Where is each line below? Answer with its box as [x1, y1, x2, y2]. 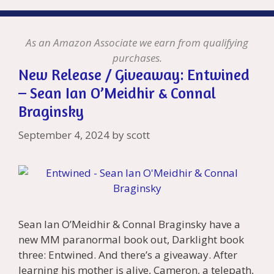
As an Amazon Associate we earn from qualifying [26, 35, 248, 50]
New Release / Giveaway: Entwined [18, 65, 250, 84]
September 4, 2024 [18, 127, 109, 142]
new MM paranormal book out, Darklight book [18, 232, 244, 246]
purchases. [112, 51, 162, 65]
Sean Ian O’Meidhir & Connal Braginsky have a [18, 217, 240, 231]
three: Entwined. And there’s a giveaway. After [18, 247, 237, 262]
